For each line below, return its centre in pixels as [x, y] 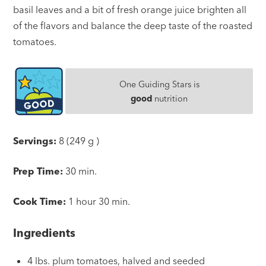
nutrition [170, 98]
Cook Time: [40, 201]
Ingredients [45, 233]
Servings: [35, 140]
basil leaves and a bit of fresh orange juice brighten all [130, 9]
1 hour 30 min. [99, 201]
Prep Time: [38, 171]
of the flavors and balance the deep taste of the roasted [133, 25]
